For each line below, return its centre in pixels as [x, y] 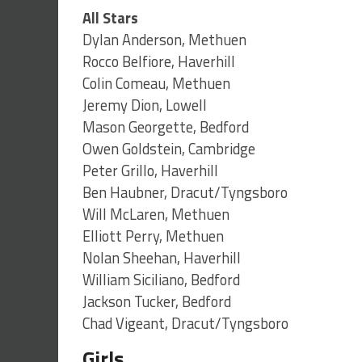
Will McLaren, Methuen [156, 215]
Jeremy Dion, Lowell [145, 105]
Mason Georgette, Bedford [166, 127]
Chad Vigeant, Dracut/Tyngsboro [185, 324]
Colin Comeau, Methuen [156, 84]
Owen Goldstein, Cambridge [169, 149]
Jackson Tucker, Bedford [157, 302]
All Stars [110, 18]
